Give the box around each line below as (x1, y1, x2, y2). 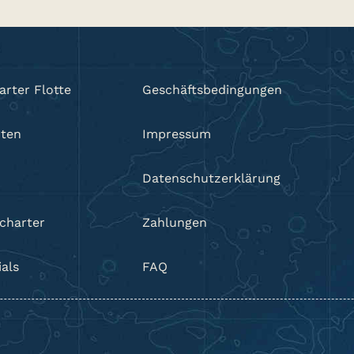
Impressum (142, 126, 212, 141)
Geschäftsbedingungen (142, 82, 283, 97)
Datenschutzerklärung (142, 171, 281, 186)
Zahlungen (142, 215, 208, 230)
